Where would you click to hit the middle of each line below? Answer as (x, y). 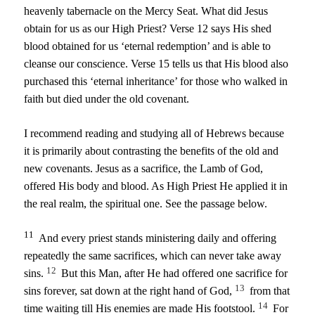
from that (269, 291)
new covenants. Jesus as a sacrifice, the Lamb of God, (144, 169)
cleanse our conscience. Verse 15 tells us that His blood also (156, 64)
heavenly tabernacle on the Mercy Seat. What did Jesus (146, 11)
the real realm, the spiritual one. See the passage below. (146, 204)
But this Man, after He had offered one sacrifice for (173, 274)
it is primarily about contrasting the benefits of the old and (152, 151)
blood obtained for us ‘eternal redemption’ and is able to (148, 46)
